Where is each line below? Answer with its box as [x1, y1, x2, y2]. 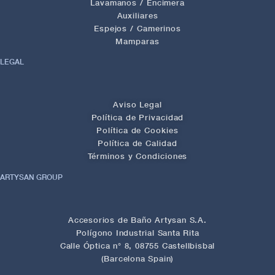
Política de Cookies [96, 125, 179, 136]
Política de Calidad [98, 138, 177, 149]
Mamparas [115, 36, 160, 46]
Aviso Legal [113, 99, 162, 110]
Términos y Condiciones [87, 151, 188, 161]
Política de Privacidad [91, 112, 184, 123]
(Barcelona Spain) [101, 253, 174, 263]
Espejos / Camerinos [93, 23, 182, 33]
